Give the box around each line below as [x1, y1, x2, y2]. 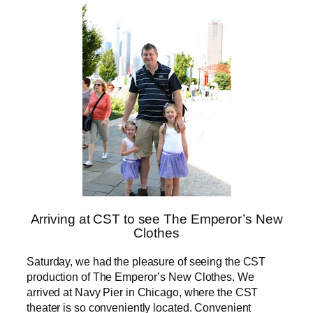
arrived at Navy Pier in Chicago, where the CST [27, 285, 259, 298]
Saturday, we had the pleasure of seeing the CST [27, 254, 266, 268]
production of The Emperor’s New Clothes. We [27, 270, 254, 283]
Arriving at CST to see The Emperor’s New [30, 212, 283, 227]
